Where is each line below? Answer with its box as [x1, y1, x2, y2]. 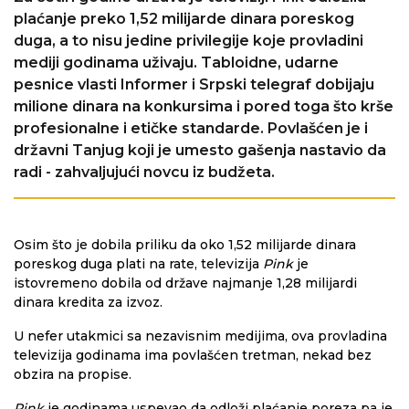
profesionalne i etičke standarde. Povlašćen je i [14, 120, 368, 137]
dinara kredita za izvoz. [14, 294, 163, 310]
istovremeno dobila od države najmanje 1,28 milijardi [14, 275, 357, 291]
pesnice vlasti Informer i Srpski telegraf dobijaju [14, 76, 374, 93]
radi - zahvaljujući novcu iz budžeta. [14, 163, 275, 181]
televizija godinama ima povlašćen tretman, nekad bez [14, 347, 372, 363]
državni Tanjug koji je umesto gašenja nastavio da [14, 142, 386, 159]
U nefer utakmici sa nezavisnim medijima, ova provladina [14, 328, 387, 344]
